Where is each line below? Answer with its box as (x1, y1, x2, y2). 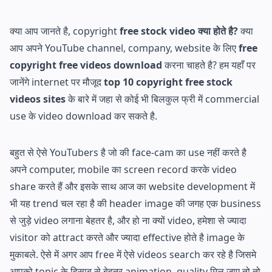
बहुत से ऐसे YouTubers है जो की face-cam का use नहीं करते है (10, 145, 246, 159)
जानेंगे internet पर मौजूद (10, 75, 104, 89)
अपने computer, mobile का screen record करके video (10, 162, 237, 176)
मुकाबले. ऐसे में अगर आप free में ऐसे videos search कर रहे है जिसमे (10, 247, 256, 261)
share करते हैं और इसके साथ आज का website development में (10, 179, 255, 193)
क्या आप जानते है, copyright (10, 24, 120, 38)
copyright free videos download (10, 58, 162, 72)
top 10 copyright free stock (104, 75, 233, 89)
